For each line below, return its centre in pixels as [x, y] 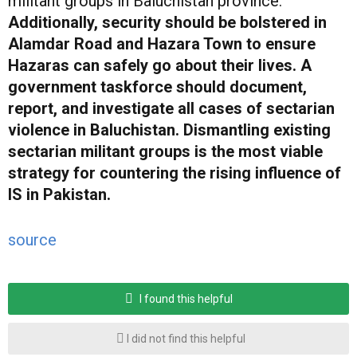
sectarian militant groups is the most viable [165, 151]
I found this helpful [184, 298]
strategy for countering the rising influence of [175, 173]
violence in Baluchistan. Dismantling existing [169, 129]
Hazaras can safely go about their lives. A [160, 65]
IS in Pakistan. [59, 194]
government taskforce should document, [157, 86]
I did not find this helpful [184, 338]
